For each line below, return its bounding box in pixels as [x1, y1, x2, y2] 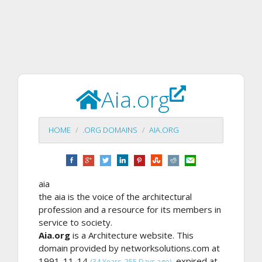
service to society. [39, 216, 112, 228]
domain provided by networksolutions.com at [39, 242, 220, 254]
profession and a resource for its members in [39, 203, 221, 215]
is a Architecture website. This [70, 229, 194, 241]
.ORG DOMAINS [82, 125, 137, 136]
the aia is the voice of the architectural [39, 190, 192, 202]
